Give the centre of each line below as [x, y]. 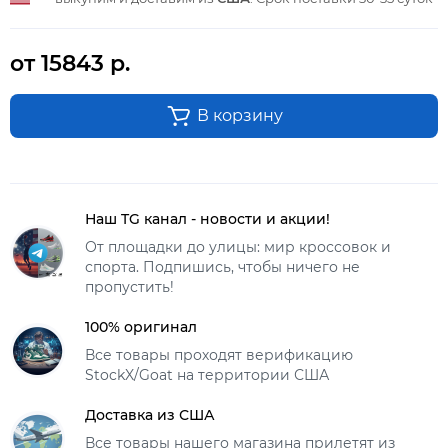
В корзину [239, 115]
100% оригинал [141, 326]
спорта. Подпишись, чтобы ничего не [222, 266]
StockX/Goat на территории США [207, 374]
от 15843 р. [70, 63]
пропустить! [129, 286]
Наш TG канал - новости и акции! [207, 218]
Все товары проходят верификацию [219, 354]
